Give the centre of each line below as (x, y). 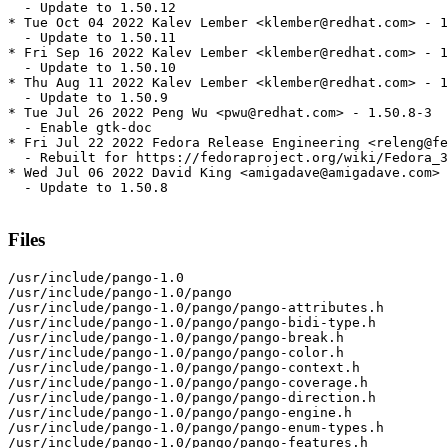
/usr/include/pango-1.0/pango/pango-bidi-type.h (192, 322)
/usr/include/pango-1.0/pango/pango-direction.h (192, 397)
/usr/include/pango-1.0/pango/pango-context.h (184, 367)
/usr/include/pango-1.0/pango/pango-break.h (176, 337)
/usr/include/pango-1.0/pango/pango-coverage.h (188, 382)
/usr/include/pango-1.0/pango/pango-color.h (176, 352)
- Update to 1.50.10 (92, 68)
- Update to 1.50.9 (88, 98)
